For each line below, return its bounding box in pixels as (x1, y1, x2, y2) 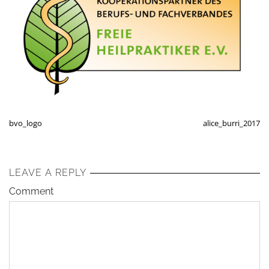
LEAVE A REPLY (9, 167, 86, 179)
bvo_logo (9, 118, 42, 129)
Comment (9, 186, 53, 198)
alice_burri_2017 (203, 118, 260, 129)
